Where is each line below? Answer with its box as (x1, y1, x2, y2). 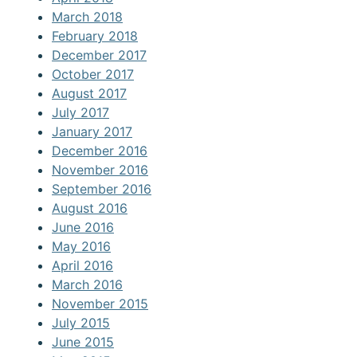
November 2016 (52, 162, 148, 178)
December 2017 (52, 47, 147, 64)
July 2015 (52, 315, 110, 331)
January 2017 (52, 124, 132, 140)
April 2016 (52, 257, 113, 274)
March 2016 (52, 277, 123, 293)
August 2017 (52, 85, 127, 102)
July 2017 (52, 104, 109, 121)
